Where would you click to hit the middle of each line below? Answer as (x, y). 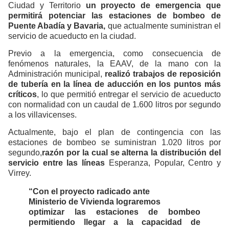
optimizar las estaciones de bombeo (114, 212)
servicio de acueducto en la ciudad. (72, 36)
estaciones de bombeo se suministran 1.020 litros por (114, 143)
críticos (22, 95)
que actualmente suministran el (163, 26)
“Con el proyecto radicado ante (89, 192)
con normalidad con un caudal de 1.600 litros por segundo (114, 105)
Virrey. (20, 173)
